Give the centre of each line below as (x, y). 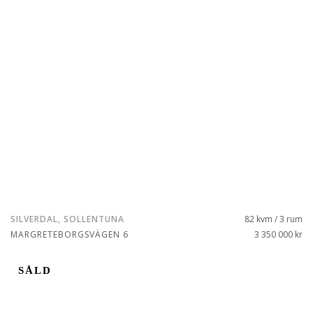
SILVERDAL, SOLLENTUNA (67, 219)
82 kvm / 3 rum (274, 219)
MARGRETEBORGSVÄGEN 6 (70, 234)
